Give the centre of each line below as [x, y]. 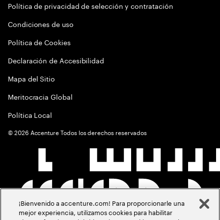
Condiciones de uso [41, 24]
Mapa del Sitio [32, 78]
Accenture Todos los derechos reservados [88, 132]
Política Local [30, 114]
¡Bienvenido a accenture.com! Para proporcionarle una [102, 202]
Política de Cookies [39, 42]
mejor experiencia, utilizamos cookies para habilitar [96, 212]
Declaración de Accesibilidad [56, 60]
